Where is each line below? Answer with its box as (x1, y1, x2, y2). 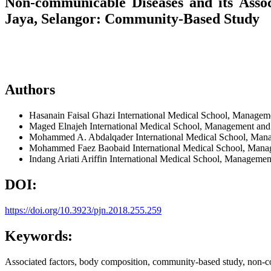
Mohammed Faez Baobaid (29, 143, 132, 154)
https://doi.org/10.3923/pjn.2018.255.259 (5, 204, 162, 215)
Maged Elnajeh (29, 121, 90, 132)
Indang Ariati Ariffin (29, 154, 109, 165)
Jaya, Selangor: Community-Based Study (5, 10, 260, 27)
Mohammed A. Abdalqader (29, 132, 135, 143)
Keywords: (5, 227, 73, 244)
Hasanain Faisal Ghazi (29, 110, 117, 121)
